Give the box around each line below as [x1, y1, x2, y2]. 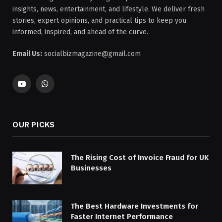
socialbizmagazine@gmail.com [42, 49, 141, 58]
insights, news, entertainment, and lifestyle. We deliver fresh [12, 4, 205, 13]
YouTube [21, 84, 48, 93]
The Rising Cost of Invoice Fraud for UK [71, 153, 209, 162]
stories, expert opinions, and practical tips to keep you [12, 16, 186, 25]
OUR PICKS [12, 120, 55, 129]
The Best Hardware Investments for [71, 202, 198, 211]
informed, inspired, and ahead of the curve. [12, 27, 148, 36]
